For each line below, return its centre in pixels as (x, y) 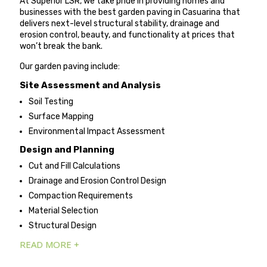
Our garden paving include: (70, 66)
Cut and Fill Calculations (75, 166)
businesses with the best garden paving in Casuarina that (130, 12)
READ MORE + (50, 244)
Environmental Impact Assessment (97, 132)
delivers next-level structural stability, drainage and (120, 23)
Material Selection (64, 211)
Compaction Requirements (81, 196)
